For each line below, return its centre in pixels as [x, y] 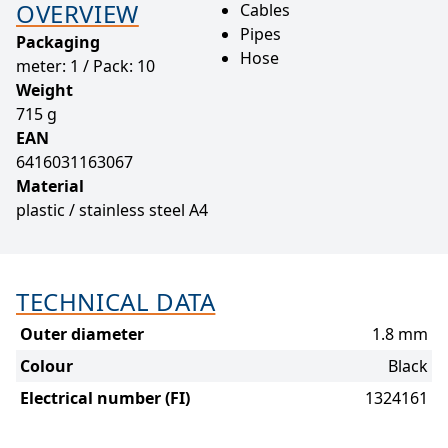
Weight [44, 89]
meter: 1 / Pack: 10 [85, 65]
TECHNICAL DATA [116, 301]
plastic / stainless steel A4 [112, 209]
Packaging [58, 41]
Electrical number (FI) [105, 397]
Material [50, 185]
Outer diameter [82, 333]
